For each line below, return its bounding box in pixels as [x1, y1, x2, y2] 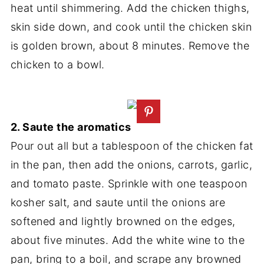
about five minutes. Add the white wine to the [10, 233, 245, 246]
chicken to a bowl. [10, 58, 105, 71]
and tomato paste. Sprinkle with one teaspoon [10, 177, 247, 190]
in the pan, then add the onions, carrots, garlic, [10, 158, 253, 171]
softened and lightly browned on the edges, [10, 214, 236, 227]
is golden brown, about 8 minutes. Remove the [10, 39, 250, 52]
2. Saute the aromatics [10, 120, 131, 133]
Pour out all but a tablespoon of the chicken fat [10, 139, 253, 152]
